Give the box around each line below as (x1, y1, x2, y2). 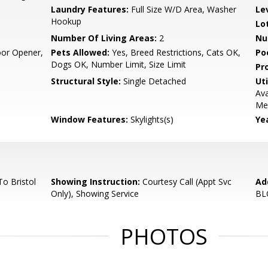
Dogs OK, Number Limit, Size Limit (51, 59, 187, 70)
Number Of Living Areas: (51, 32, 157, 44)
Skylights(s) (128, 114, 174, 125)
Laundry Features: (51, 4, 129, 15)
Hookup (51, 16, 82, 27)
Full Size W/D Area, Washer (129, 4, 237, 15)
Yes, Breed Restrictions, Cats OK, (109, 47, 241, 58)
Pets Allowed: (51, 47, 110, 58)
